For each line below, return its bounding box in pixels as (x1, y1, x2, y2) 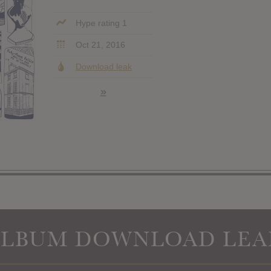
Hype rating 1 (73, 18, 127, 28)
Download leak (75, 61, 132, 71)
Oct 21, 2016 (73, 39, 125, 50)
